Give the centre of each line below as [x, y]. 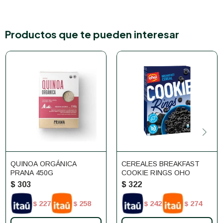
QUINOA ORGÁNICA [44, 164]
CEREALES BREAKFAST [161, 164]
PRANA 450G [32, 173]
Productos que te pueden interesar [92, 34]
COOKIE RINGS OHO [156, 173]
